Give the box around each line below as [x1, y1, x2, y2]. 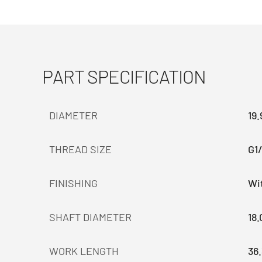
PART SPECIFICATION [42, 65, 206, 87]
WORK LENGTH [49, 244, 119, 257]
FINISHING [49, 177, 98, 189]
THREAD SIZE [49, 143, 112, 156]
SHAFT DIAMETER [49, 211, 132, 223]
